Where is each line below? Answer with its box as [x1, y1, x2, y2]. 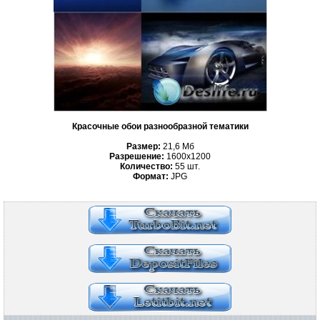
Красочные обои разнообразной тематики [71, 121, 249, 131]
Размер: [126, 141, 161, 151]
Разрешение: [109, 151, 164, 161]
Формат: [133, 171, 169, 181]
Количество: [120, 161, 173, 171]
